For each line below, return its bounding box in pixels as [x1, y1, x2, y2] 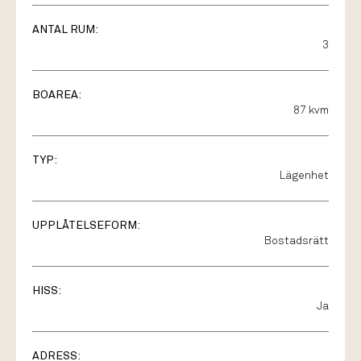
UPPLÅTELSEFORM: [32, 220, 140, 231]
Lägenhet [280, 171, 329, 181]
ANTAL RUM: [32, 24, 98, 35]
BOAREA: [32, 89, 81, 101]
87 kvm [293, 106, 329, 116]
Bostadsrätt [264, 236, 329, 247]
